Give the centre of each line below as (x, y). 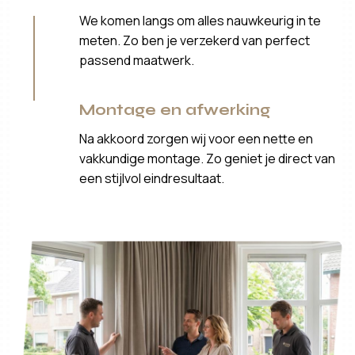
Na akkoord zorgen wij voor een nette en (197, 138)
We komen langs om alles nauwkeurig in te (200, 20)
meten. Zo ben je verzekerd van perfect (195, 40)
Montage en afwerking (175, 109)
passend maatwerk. (137, 60)
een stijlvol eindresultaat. (152, 178)
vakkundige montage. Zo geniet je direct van (208, 158)
